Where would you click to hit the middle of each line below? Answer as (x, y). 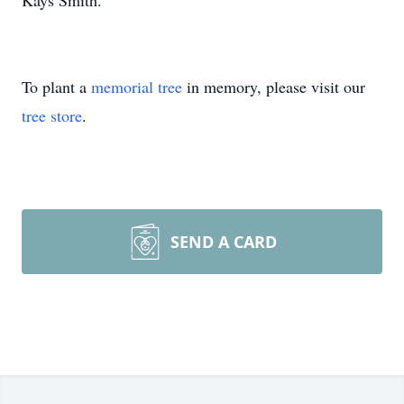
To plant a (56, 87)
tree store (52, 115)
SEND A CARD (224, 242)
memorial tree (137, 87)
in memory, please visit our (274, 87)
